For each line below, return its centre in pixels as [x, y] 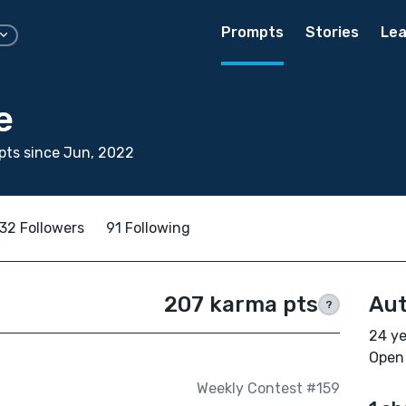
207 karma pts [241, 304]
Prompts [252, 32]
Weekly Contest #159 [268, 389]
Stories [332, 32]
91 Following [148, 228]
